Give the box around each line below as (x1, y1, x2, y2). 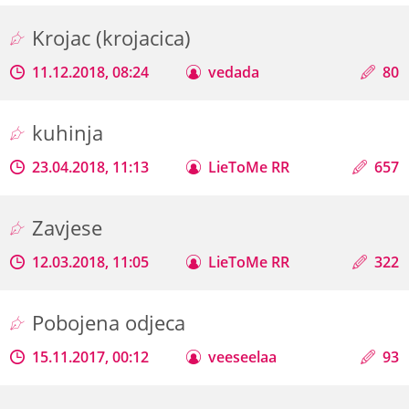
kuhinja (32, 118, 110, 147)
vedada (208, 61, 260, 82)
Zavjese (32, 213, 109, 242)
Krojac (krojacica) (32, 23, 197, 52)
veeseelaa (208, 346, 278, 367)
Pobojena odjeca (32, 308, 192, 337)
